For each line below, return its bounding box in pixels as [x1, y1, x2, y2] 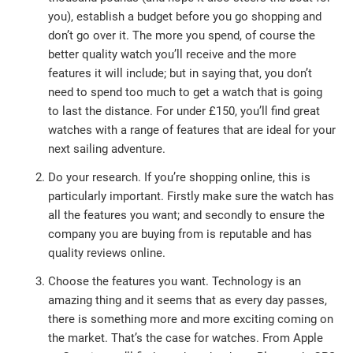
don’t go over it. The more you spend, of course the [48, 28, 316, 43]
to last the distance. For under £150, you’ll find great [48, 104, 321, 118]
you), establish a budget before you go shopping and [48, 9, 322, 24]
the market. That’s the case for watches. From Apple [48, 331, 324, 345]
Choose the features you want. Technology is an [48, 274, 302, 288]
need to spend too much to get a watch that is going [48, 85, 323, 99]
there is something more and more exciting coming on [48, 312, 334, 326]
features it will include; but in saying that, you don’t [48, 66, 313, 80]
